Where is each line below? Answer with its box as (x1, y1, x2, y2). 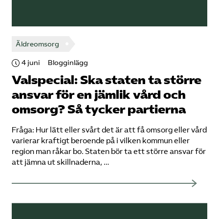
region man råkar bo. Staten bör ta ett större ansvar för (12, 147, 206, 156)
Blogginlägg (48, 59, 88, 67)
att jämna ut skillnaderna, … (12, 158, 109, 167)
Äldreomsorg (16, 40, 59, 48)
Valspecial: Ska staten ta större (12, 73, 201, 88)
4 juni (22, 59, 40, 67)
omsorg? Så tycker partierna (12, 102, 186, 117)
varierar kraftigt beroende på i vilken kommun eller (12, 136, 190, 145)
